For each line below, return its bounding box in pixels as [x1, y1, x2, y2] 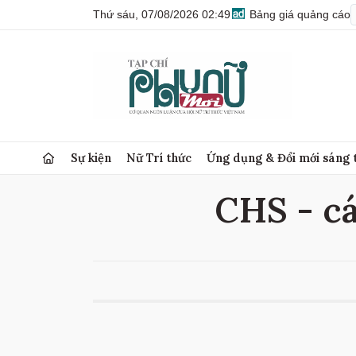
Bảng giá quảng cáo [246, 8, 350, 21]
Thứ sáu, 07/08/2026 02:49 [93, 8, 230, 21]
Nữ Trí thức [126, 150, 192, 165]
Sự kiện [71, 150, 112, 165]
